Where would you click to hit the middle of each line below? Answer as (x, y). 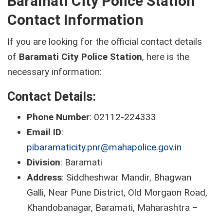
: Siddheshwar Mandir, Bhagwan (127, 177)
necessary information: (54, 72)
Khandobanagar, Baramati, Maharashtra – (112, 207)
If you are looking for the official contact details (105, 41)
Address (44, 177)
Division (44, 162)
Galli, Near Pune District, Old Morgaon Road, (117, 192)
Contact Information (75, 19)
